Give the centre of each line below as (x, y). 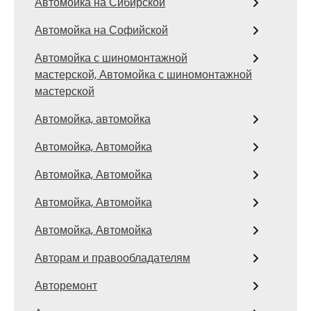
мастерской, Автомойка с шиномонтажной (143, 74)
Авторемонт (66, 285)
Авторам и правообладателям (112, 258)
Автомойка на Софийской (101, 30)
